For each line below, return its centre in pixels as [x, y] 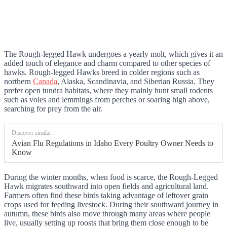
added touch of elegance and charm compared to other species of [107, 63]
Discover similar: [32, 133]
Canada [45, 82]
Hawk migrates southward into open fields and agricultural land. [106, 186]
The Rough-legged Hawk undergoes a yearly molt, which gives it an [113, 54]
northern [18, 82]
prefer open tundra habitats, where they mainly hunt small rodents [108, 91]
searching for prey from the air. [54, 109]
